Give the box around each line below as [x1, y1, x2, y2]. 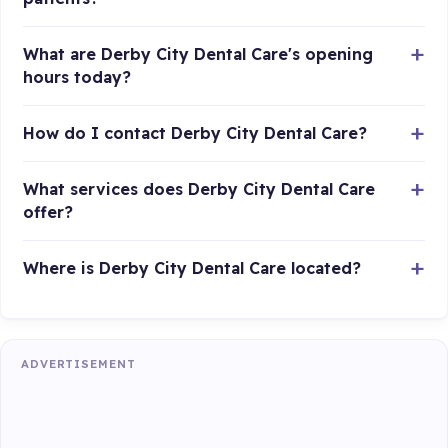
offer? [23, 201, 74, 222]
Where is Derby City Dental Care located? [23, 257, 362, 278]
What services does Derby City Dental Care [23, 178, 376, 199]
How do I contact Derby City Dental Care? [23, 122, 368, 143]
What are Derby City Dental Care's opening [23, 43, 374, 64]
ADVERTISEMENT [21, 356, 136, 371]
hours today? [23, 66, 132, 87]
